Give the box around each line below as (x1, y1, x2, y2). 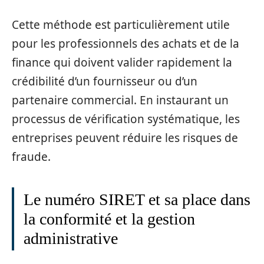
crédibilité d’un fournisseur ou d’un (12, 73, 197, 89)
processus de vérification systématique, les (12, 111, 240, 127)
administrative (24, 229, 118, 247)
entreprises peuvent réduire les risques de (12, 130, 238, 146)
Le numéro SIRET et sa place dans (24, 190, 250, 209)
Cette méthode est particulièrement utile (12, 16, 230, 32)
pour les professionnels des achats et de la (12, 35, 239, 51)
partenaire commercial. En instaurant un (12, 92, 229, 108)
